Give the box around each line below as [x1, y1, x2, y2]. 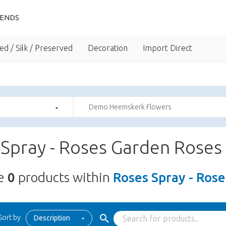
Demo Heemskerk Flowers [89, 103, 172, 111]
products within [15, 170, 113, 185]
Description [34, 214, 70, 222]
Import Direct [143, 43, 192, 52]
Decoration [88, 43, 128, 52]
